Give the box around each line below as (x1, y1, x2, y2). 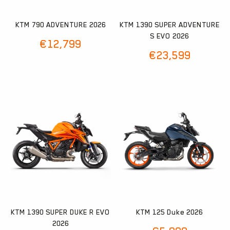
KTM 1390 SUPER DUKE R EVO (11, 207, 110, 216)
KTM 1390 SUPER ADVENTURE (119, 21, 220, 29)
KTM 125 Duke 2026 (136, 207, 203, 216)
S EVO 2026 (150, 32, 189, 41)
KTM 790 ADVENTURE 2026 (15, 21, 106, 29)
